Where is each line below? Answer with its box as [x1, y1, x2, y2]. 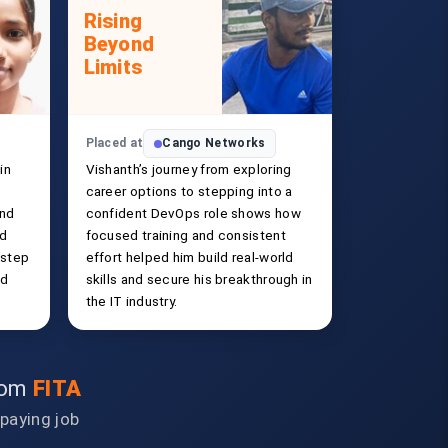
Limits [83, 55, 143, 79]
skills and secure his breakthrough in [85, 271, 313, 287]
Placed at [85, 136, 144, 150]
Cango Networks [162, 136, 266, 150]
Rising [83, 9, 143, 33]
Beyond [83, 32, 155, 56]
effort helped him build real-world [85, 249, 294, 265]
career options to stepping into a [85, 183, 293, 199]
